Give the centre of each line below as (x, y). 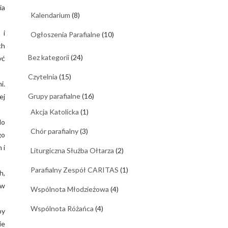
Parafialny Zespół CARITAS (75, 169)
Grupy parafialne (54, 96)
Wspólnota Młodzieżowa (70, 189)
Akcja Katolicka (55, 111)
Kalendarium (50, 15)
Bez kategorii (49, 57)
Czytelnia (43, 76)
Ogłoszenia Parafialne (65, 34)
